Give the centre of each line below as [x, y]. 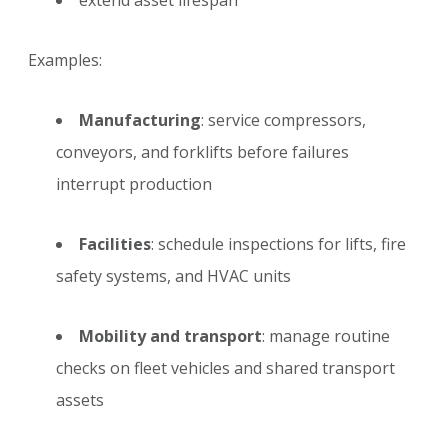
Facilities [115, 244]
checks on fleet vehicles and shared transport [225, 368]
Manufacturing [140, 120]
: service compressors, [283, 120]
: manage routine [326, 336]
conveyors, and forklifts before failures [202, 152]
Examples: [65, 60]
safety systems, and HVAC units [173, 276]
